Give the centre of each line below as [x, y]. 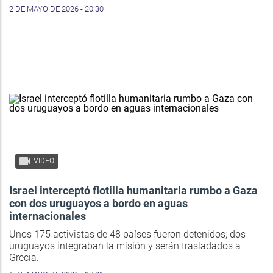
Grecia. [24, 257]
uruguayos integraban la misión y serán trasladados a [125, 246]
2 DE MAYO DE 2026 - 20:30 [56, 9]
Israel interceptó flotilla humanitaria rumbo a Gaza [133, 190]
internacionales [48, 216]
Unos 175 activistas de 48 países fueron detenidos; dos [127, 234]
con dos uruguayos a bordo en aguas [98, 203]
